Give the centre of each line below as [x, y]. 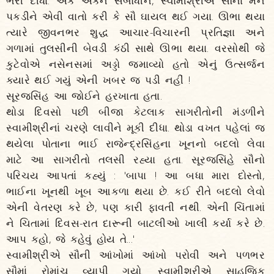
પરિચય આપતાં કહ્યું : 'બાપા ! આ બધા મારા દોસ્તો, [135, 175]
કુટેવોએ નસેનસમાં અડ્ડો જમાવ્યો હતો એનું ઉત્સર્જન [135, 64]
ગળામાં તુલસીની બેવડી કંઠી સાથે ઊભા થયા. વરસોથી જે [135, 48]
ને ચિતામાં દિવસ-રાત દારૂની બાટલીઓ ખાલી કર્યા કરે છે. [135, 223]
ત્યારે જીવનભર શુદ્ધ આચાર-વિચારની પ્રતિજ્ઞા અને [135, 32]
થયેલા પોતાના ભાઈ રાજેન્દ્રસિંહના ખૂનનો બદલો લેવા [135, 143]
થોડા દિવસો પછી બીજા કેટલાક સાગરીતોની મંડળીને [135, 112]
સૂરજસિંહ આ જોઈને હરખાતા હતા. [84, 96]
